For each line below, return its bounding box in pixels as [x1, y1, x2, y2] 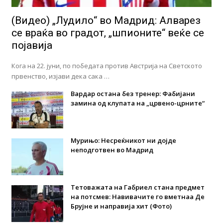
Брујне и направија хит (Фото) [70, 201, 172, 211]
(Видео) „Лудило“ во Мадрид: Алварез [11, 14, 201, 26]
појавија [11, 39, 52, 51]
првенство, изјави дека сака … [11, 71, 110, 81]
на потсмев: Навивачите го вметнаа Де [70, 192, 205, 201]
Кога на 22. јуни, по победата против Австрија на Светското [11, 61, 202, 70]
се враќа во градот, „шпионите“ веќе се [11, 26, 204, 39]
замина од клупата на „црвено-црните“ [70, 98, 205, 108]
